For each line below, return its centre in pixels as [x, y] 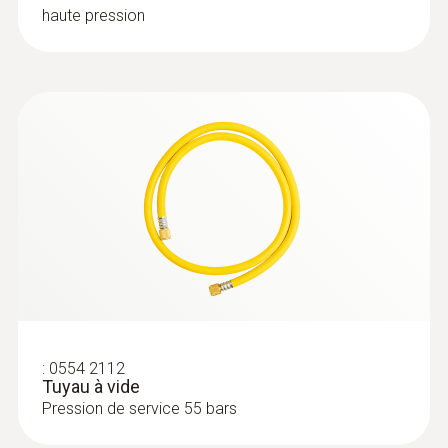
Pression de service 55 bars [139, 408]
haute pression [93, 15]
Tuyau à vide [91, 386]
